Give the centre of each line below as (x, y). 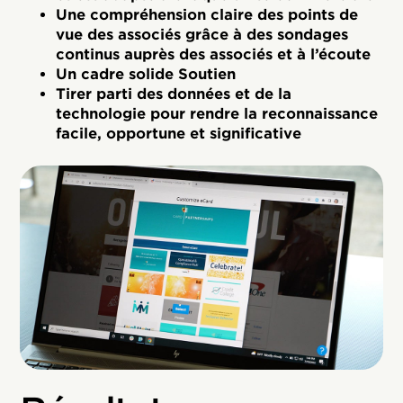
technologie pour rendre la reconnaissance (217, 114)
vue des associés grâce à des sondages (202, 35)
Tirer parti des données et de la (174, 94)
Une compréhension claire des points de (207, 15)
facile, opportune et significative (179, 134)
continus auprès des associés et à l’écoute (214, 55)
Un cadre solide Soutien (146, 75)
